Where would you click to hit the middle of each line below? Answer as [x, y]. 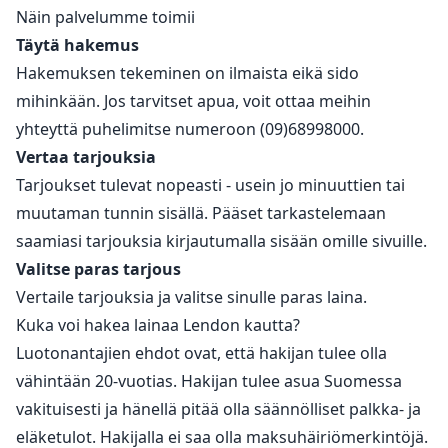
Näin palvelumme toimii [105, 16]
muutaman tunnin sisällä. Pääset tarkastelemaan [201, 212]
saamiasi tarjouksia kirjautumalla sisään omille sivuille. [221, 240]
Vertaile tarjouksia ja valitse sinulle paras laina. [191, 296]
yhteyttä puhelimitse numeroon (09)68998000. [190, 128]
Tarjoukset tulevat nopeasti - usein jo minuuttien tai [210, 184]
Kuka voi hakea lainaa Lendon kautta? [158, 324]
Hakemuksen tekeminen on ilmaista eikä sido [187, 72]
